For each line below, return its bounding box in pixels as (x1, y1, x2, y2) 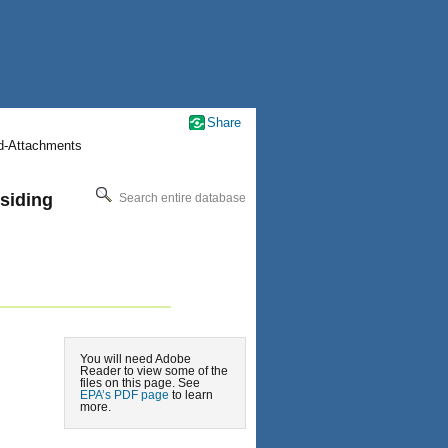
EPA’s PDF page (80, 388, 169, 402)
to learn (169, 388, 213, 402)
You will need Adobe (80, 352, 191, 366)
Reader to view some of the (80, 364, 228, 378)
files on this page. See (80, 376, 200, 390)
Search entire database (116, 190, 246, 205)
